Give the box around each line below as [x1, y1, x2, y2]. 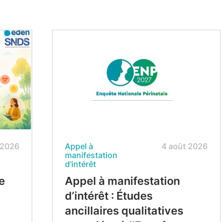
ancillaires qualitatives [64, 204, 183, 217]
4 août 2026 [161, 141, 208, 151]
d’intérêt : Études [64, 189, 153, 202]
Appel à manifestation [64, 174, 180, 187]
